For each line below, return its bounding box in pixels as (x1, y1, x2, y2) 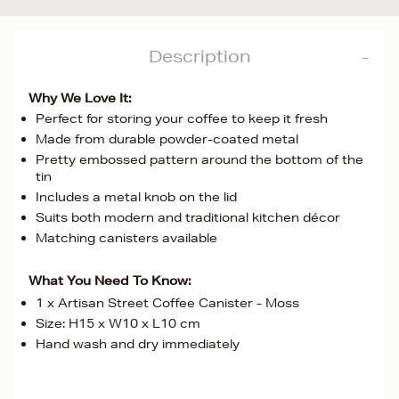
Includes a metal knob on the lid (36, 189, 237, 205)
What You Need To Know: (28, 273, 191, 289)
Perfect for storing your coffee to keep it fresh (36, 110, 328, 126)
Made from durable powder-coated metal (36, 131, 298, 147)
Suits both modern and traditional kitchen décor (36, 209, 340, 225)
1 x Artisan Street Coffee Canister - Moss (36, 295, 299, 311)
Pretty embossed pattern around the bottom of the (36, 151, 363, 167)
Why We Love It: (28, 90, 132, 106)
